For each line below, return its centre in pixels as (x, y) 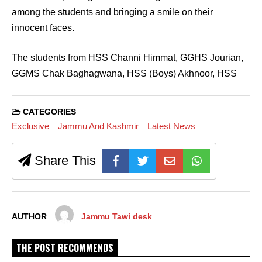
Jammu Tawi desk (117, 216)
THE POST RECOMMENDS (65, 248)
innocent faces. (43, 28)
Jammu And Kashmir (98, 126)
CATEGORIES (48, 112)
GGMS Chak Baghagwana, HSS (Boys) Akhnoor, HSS (125, 74)
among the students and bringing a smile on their (112, 12)
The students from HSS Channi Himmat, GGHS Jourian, (127, 58)
